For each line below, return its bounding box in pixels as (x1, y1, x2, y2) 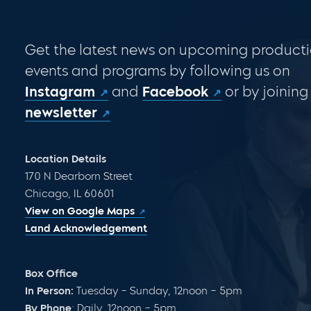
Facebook (142, 83, 208, 101)
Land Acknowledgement (24, 222, 147, 235)
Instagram (24, 83, 95, 101)
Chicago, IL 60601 (24, 187, 114, 201)
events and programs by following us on (24, 62, 290, 80)
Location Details (24, 153, 106, 166)
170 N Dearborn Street (24, 170, 133, 183)
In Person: (24, 285, 74, 298)
